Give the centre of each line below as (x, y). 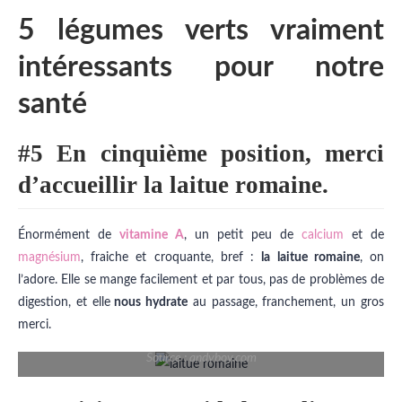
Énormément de (69, 236)
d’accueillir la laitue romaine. (173, 185)
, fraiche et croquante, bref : (171, 258)
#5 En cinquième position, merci (201, 154)
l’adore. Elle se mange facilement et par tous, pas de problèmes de (201, 280)
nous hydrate (149, 303)
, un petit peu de (243, 236)
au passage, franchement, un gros (286, 303)
